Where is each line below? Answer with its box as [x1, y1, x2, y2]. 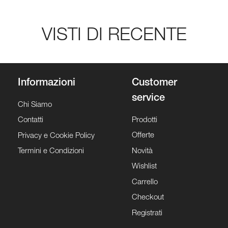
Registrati [132, 209, 162, 217]
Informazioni [18, 78, 75, 89]
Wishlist [132, 163, 157, 171]
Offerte [132, 132, 154, 140]
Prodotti [132, 116, 157, 124]
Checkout [132, 194, 164, 202]
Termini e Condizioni [18, 148, 84, 156]
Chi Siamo [18, 101, 52, 109]
